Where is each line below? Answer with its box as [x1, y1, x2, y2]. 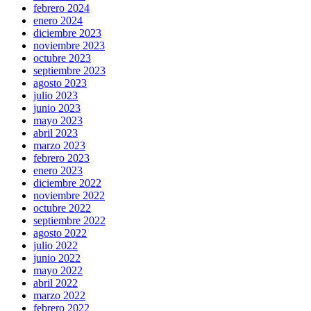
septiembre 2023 [33, 64, 106, 76]
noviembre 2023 [33, 39, 105, 51]
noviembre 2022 [33, 189, 105, 201]
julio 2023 [33, 89, 78, 101]
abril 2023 [33, 126, 78, 139]
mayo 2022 [33, 264, 83, 276]
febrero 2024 [33, 1, 90, 14]
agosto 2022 [33, 226, 87, 239]
